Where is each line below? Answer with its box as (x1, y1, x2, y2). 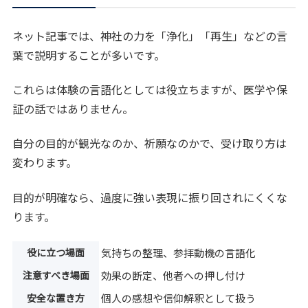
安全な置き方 (27, 291, 85, 305)
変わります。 (12, 154, 78, 171)
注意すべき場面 (22, 268, 89, 283)
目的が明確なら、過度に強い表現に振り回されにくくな (12, 188, 288, 206)
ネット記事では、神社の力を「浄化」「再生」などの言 (12, 27, 288, 44)
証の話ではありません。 (12, 100, 134, 118)
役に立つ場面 (27, 245, 85, 260)
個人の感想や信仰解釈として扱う (101, 291, 256, 306)
